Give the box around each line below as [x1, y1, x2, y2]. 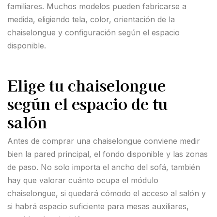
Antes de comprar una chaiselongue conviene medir [7, 136, 200, 146]
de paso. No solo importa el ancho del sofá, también [7, 162, 200, 172]
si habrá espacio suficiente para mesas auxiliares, [7, 201, 189, 212]
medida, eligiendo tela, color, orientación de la [7, 15, 175, 25]
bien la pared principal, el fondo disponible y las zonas [7, 149, 208, 159]
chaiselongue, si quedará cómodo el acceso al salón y [7, 188, 206, 199]
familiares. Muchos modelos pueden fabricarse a [7, 1, 186, 12]
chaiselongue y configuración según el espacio [7, 28, 180, 38]
